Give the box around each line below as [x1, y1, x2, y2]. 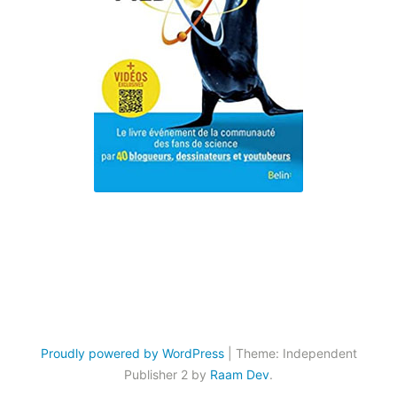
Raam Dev [210, 366, 269, 382]
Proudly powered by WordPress [40, 345, 224, 361]
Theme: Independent [235, 345, 357, 361]
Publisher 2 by [124, 366, 210, 382]
